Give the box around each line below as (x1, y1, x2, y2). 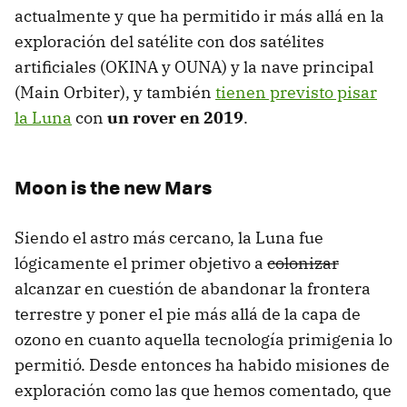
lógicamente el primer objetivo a (15, 253, 267, 274)
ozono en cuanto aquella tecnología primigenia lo (15, 329, 392, 351)
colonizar (267, 253, 339, 274)
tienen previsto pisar (215, 82, 377, 104)
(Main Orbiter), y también (15, 82, 215, 104)
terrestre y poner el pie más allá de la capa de (15, 303, 361, 325)
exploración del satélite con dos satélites (15, 31, 324, 53)
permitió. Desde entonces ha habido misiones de (15, 354, 390, 376)
